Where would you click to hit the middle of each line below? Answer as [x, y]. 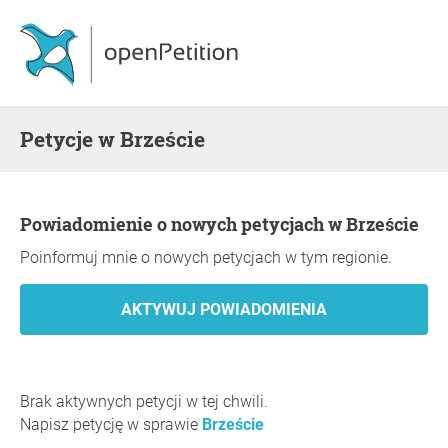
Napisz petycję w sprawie [111, 424]
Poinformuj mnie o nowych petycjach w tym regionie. [206, 257]
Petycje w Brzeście [119, 139]
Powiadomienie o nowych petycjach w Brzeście [225, 224]
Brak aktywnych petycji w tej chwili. [144, 401]
